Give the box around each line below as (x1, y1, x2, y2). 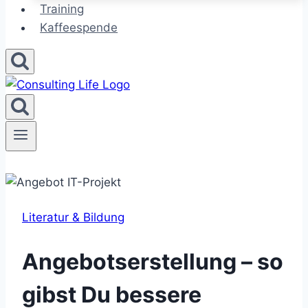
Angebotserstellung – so (22, 247, 283, 275)
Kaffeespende (40, 21, 118, 34)
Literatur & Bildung (22, 210, 124, 225)
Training (40, 2, 85, 16)
